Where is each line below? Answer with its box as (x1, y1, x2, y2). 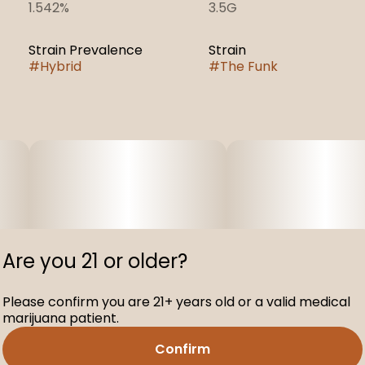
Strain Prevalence (28, 41, 143, 59)
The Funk (219, 57, 278, 76)
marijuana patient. (2, 309, 119, 328)
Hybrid (39, 57, 81, 76)
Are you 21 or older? (2, 248, 187, 275)
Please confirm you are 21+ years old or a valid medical (2, 292, 350, 311)
